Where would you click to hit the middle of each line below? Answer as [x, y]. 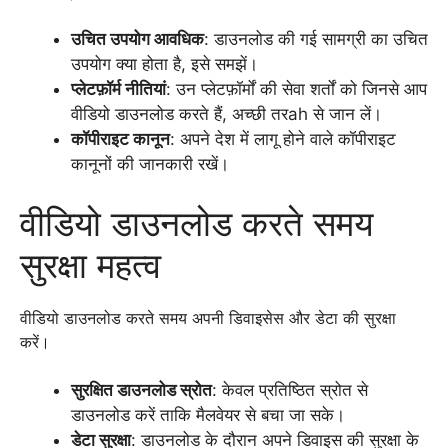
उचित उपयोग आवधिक [137, 38]
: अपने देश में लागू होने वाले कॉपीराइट [283, 138]
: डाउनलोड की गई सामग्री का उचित [316, 38]
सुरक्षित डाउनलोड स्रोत [141, 390]
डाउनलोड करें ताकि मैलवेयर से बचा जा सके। [208, 415]
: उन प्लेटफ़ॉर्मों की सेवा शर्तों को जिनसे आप [296, 88]
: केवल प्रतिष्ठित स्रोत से [290, 390]
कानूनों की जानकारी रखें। [150, 163]
